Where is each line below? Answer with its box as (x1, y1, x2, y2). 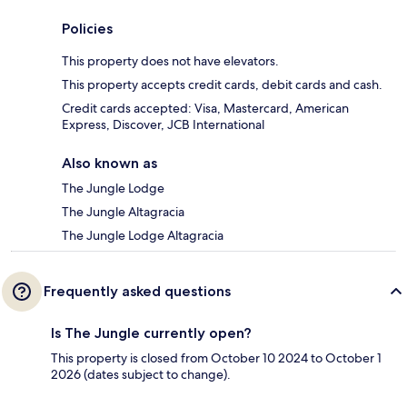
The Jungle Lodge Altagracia (62, 227, 223, 244)
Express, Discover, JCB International (62, 116, 264, 134)
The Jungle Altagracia (62, 203, 184, 221)
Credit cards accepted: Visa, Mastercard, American (62, 100, 349, 117)
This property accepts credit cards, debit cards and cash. (62, 76, 382, 94)
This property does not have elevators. (62, 53, 279, 70)
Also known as (62, 154, 157, 173)
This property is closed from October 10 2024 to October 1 (51, 350, 382, 367)
